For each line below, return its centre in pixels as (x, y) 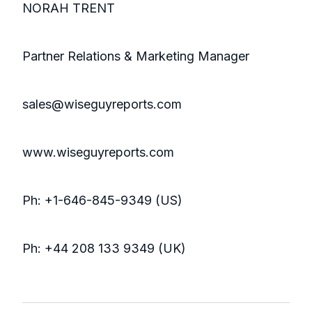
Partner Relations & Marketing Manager (136, 56)
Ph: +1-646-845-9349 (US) (102, 201)
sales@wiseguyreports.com (102, 104)
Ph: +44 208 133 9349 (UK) (104, 249)
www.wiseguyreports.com (98, 153)
